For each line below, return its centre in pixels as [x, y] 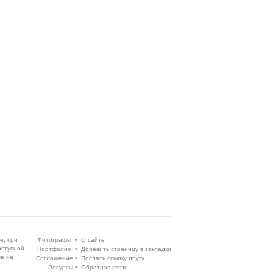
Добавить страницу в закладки [126, 249]
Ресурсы [61, 267]
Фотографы [54, 240]
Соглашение [55, 258]
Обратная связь [104, 267]
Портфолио [54, 249]
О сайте [93, 240]
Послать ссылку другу [113, 258]
